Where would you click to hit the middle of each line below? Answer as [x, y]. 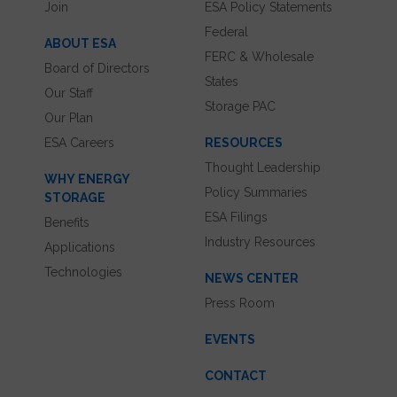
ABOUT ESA [80, 44]
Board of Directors [97, 69]
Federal [226, 32]
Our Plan [69, 118]
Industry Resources [260, 242]
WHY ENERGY [87, 179]
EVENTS [230, 340]
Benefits [67, 223]
